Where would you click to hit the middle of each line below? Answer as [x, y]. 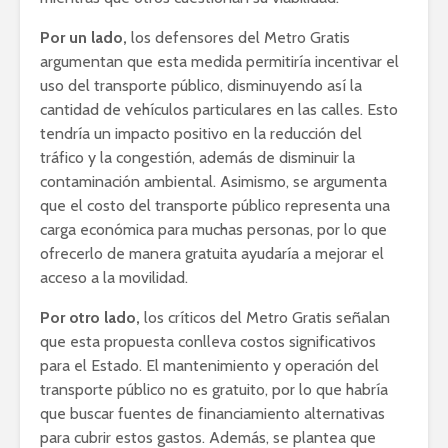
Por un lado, [83, 38]
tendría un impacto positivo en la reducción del [201, 134]
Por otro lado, [90, 318]
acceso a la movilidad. [114, 278]
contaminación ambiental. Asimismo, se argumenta [213, 182]
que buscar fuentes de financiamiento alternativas [212, 414]
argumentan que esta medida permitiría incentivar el [219, 62]
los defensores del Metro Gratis [238, 38]
